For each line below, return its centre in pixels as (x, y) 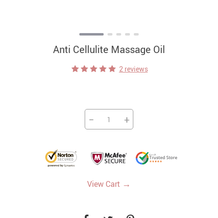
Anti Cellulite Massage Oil (109, 49)
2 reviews (133, 69)
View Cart (105, 184)
